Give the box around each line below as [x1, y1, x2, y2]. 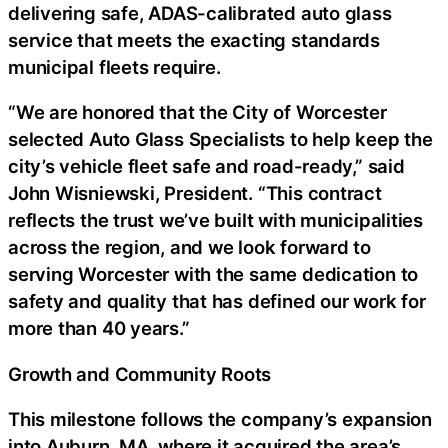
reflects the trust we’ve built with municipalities [8, 209, 423, 232]
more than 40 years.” [8, 317, 190, 340]
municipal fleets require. [8, 55, 221, 78]
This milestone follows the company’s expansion [8, 408, 432, 431]
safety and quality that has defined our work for [8, 290, 426, 313]
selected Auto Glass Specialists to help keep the [8, 128, 433, 151]
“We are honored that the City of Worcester [8, 101, 387, 124]
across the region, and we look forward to [8, 236, 371, 259]
